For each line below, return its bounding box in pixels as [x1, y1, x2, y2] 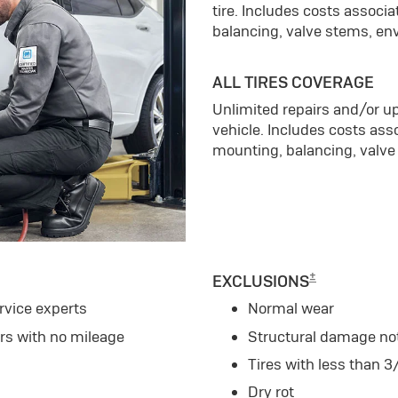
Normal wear [248, 298, 334, 319]
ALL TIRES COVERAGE [212, 72, 374, 93]
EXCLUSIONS [212, 271, 309, 292]
